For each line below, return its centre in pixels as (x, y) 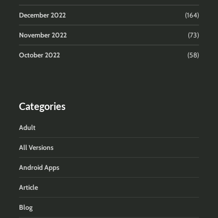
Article (28, 187)
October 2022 (39, 55)
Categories (42, 106)
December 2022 (42, 15)
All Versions (36, 147)
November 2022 (43, 35)
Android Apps (39, 167)
